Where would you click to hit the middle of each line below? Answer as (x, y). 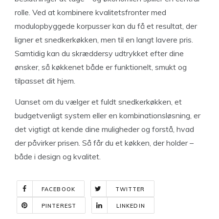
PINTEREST (59, 206)
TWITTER (130, 189)
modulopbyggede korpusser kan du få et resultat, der (106, 26)
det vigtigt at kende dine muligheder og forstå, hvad (104, 129)
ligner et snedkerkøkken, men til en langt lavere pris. (104, 39)
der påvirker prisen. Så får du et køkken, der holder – (104, 142)
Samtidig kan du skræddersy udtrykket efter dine (99, 53)
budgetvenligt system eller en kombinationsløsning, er (108, 115)
